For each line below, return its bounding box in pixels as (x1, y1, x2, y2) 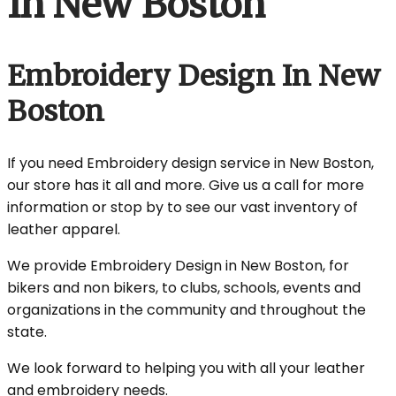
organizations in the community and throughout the (7, 300, 366, 321)
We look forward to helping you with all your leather (7, 358, 365, 379)
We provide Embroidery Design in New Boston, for (7, 255, 349, 277)
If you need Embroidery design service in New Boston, (7, 153, 374, 174)
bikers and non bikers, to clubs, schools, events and (7, 278, 361, 299)
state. (7, 322, 47, 343)
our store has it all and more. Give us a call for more (7, 175, 364, 196)
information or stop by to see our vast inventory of (7, 197, 358, 218)
